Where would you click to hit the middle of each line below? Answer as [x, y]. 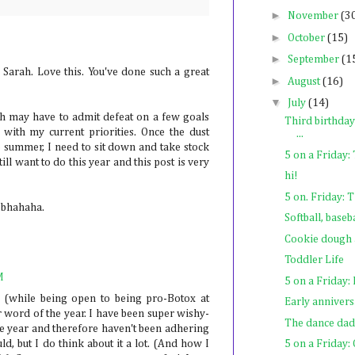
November [314, 16]
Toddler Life [314, 260]
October [307, 38]
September [314, 60]
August [305, 81]
